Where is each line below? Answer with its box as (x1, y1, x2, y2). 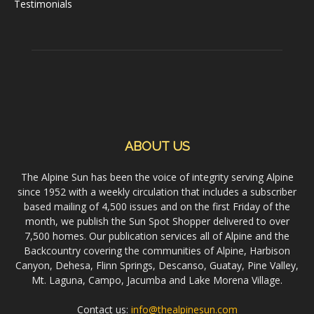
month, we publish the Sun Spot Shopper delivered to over (25, 214, 289, 228)
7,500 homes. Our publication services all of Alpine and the (25, 228, 289, 243)
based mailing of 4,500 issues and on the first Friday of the (24, 199, 290, 213)
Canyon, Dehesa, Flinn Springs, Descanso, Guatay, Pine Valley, (15, 258, 299, 272)
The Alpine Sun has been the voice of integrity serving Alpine (20, 170, 294, 184)
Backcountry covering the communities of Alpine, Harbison (24, 243, 290, 257)
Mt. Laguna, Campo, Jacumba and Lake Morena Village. (32, 273, 282, 287)
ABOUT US (124, 138, 190, 153)
